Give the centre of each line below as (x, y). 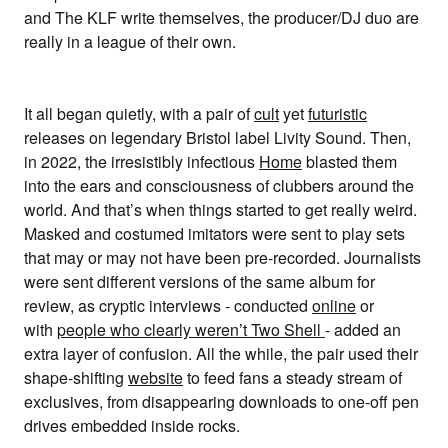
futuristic (337, 113)
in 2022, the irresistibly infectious (141, 161)
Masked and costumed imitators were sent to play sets (214, 233)
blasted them (349, 161)
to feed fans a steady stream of (292, 377)
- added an (363, 329)
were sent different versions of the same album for (199, 281)
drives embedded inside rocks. (132, 425)
